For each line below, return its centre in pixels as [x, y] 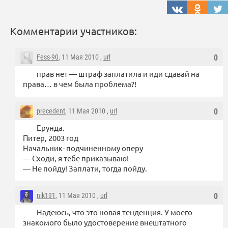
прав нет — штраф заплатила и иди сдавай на [118, 74]
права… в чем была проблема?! [80, 84]
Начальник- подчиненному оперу [83, 148]
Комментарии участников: [74, 31]
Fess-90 [48, 57]
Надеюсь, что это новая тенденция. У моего [115, 212]
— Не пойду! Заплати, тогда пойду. [85, 168]
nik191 [46, 196]
